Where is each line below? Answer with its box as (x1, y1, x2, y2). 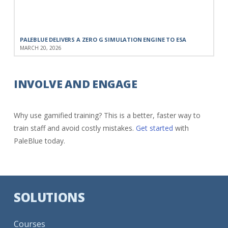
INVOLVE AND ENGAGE (13, 77, 137, 92)
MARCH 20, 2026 (19, 44, 62, 52)
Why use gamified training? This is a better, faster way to (13, 110, 201, 121)
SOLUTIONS (13, 189, 85, 206)
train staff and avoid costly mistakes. (13, 123, 136, 133)
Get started (135, 123, 173, 133)
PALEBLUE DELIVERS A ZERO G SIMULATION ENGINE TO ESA (19, 36, 187, 44)
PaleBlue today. (13, 136, 65, 146)
